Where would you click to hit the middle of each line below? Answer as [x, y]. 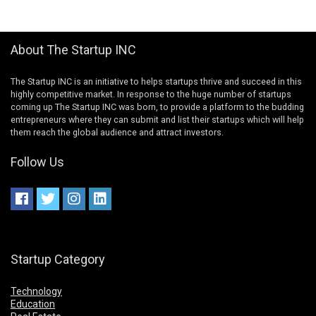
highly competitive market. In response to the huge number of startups [151, 94]
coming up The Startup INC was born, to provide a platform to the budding [157, 107]
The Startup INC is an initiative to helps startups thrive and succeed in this [156, 81]
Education [33, 304]
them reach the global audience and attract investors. [117, 132]
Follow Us [37, 162]
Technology [36, 291]
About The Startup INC [73, 49]
